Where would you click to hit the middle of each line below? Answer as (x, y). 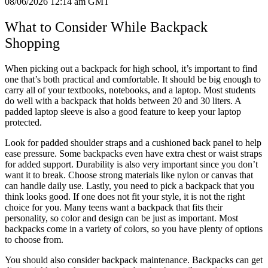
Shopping (32, 43)
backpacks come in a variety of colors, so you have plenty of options (134, 229)
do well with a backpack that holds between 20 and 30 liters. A (123, 101)
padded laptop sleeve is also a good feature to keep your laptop (123, 112)
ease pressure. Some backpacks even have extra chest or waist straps (133, 154)
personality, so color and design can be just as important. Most (121, 218)
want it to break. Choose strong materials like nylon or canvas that (129, 175)
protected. (23, 123)
